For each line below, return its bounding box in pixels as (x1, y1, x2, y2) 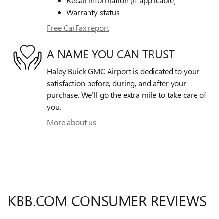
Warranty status (66, 7, 120, 18)
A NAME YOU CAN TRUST (47, 45, 175, 61)
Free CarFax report (47, 22, 109, 33)
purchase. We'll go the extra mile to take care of (47, 89, 206, 100)
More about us (47, 117, 96, 128)
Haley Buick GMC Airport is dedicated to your (47, 66, 199, 77)
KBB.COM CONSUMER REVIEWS (8, 191, 207, 211)
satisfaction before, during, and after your (47, 78, 186, 88)
